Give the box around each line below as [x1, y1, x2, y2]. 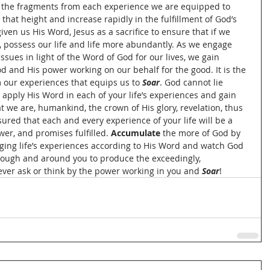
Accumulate [111, 127, 163, 139]
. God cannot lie [160, 77, 225, 88]
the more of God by [163, 127, 243, 139]
